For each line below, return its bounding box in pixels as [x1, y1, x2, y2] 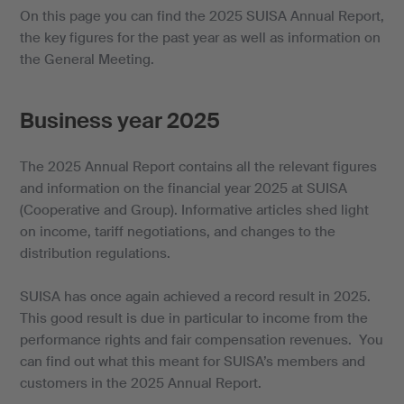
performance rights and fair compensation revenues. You [19, 330, 383, 349]
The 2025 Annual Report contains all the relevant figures [19, 157, 377, 176]
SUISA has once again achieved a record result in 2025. [19, 287, 371, 306]
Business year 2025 [19, 106, 220, 134]
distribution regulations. [19, 243, 170, 262]
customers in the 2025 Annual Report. [19, 373, 262, 392]
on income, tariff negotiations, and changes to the [19, 222, 335, 241]
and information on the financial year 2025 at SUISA [19, 179, 347, 197]
